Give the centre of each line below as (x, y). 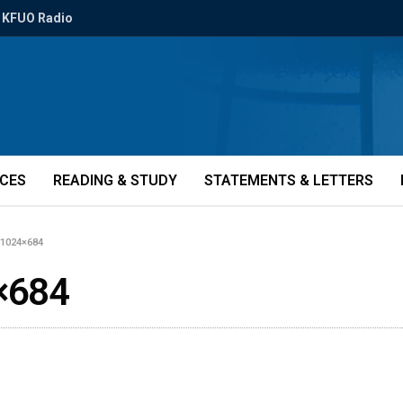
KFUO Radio (37, 18)
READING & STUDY (115, 180)
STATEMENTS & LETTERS (289, 180)
